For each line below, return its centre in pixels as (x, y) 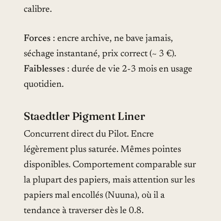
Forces (37, 39)
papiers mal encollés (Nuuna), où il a (94, 196)
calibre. (38, 9)
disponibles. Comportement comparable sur (110, 165)
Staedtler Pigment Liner (84, 116)
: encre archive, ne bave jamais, (112, 39)
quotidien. (44, 85)
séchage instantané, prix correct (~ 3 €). (100, 54)
